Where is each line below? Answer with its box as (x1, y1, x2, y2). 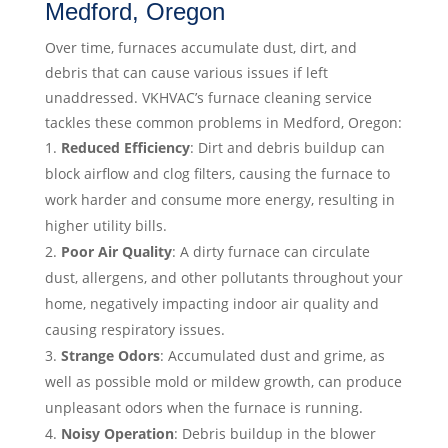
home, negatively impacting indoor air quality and (44, 294, 379, 314)
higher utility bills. (44, 216, 167, 236)
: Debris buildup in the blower (173, 424, 376, 444)
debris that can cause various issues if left (44, 63, 328, 83)
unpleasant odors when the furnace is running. (44, 398, 363, 418)
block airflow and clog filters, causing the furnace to (44, 164, 390, 184)
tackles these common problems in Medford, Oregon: (44, 113, 402, 133)
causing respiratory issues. (44, 320, 225, 340)
